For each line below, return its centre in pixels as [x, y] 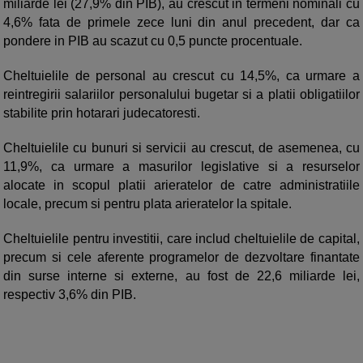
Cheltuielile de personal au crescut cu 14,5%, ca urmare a [181, 76]
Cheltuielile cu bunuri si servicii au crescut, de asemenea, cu [181, 148]
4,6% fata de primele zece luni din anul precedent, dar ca [181, 23]
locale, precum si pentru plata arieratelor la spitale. [149, 204]
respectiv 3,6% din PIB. [70, 295]
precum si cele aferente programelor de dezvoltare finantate [181, 258]
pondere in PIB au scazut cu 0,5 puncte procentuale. [154, 41]
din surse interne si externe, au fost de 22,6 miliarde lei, [181, 276]
